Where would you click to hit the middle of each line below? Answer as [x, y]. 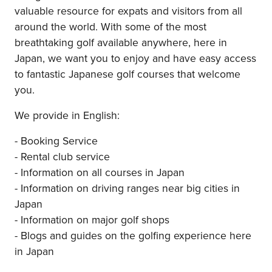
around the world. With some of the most [110, 26]
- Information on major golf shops [92, 219]
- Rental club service [62, 156]
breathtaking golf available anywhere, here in [121, 42]
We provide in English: [67, 115]
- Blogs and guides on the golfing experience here [133, 235]
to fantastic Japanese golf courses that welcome [127, 73]
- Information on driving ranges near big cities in [127, 188]
